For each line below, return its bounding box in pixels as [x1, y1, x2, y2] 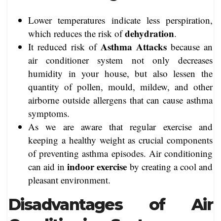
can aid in [28, 160, 68, 173]
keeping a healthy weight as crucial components [28, 133, 213, 146]
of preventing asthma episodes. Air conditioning [28, 147, 213, 159]
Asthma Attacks [101, 39, 167, 53]
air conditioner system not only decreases [28, 53, 213, 66]
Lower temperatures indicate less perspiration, [28, 13, 213, 26]
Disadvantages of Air [8, 194, 213, 214]
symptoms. [28, 107, 70, 119]
